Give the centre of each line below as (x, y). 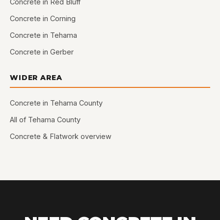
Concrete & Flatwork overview (61, 136)
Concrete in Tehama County (56, 103)
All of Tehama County (45, 120)
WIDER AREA (36, 78)
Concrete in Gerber (42, 52)
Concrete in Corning (43, 18)
